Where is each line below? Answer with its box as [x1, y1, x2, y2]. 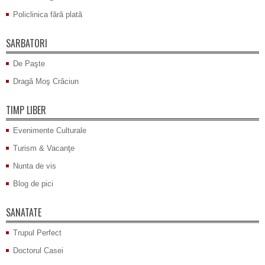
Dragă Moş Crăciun [13, 77, 79, 86]
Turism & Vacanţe [13, 144, 75, 153]
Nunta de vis [13, 161, 56, 171]
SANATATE [6, 205, 41, 220]
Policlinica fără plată [13, 10, 82, 20]
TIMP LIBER [6, 103, 46, 118]
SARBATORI [6, 36, 47, 51]
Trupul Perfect [13, 228, 62, 238]
